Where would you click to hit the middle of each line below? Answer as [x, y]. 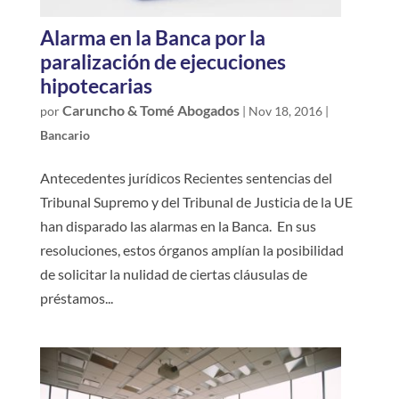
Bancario [65, 135]
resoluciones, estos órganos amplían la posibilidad [191, 250]
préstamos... [76, 298]
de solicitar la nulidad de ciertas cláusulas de [173, 274]
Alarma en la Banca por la [152, 38]
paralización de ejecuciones [163, 62]
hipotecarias [96, 86]
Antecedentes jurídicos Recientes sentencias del [186, 178]
